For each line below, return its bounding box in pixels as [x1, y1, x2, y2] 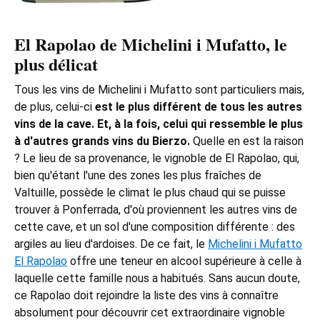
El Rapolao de [14, 31, 121, 57]
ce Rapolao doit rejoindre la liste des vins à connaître [14, 289, 279, 303]
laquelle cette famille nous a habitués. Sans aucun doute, [14, 271, 300, 286]
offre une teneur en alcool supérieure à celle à [67, 254, 301, 269]
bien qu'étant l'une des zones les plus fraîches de [14, 169, 261, 183]
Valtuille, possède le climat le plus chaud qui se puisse [14, 186, 286, 200]
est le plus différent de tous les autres [95, 100, 302, 114]
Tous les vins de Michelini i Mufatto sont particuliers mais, [14, 83, 304, 97]
